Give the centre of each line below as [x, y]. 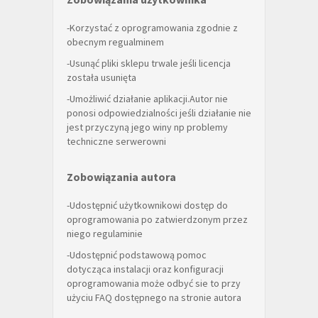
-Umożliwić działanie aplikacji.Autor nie [147, 99]
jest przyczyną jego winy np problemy [147, 127]
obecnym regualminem [115, 42]
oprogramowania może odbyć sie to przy [154, 283]
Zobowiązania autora [121, 177]
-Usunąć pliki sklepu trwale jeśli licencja [149, 63]
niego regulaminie [105, 234]
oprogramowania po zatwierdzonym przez [157, 219]
